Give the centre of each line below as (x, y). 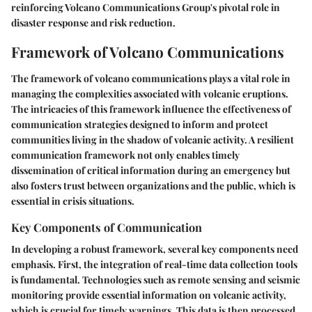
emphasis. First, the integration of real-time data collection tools (154, 264)
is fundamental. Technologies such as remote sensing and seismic (156, 279)
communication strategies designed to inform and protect (140, 124)
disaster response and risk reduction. (93, 23)
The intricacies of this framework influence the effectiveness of (151, 109)
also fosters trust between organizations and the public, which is (153, 185)
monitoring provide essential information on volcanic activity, (149, 295)
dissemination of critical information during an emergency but (151, 170)
